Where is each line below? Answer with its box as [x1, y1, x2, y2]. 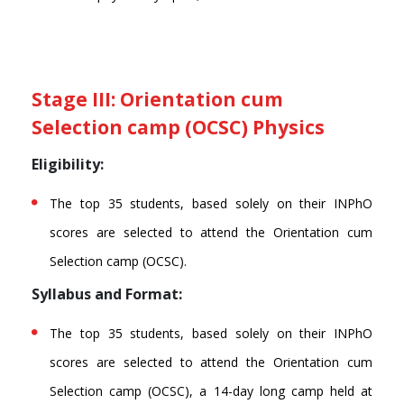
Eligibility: [32, 154, 104, 175]
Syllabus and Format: [32, 284, 182, 305]
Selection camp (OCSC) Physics [32, 115, 325, 141]
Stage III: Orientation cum [32, 87, 283, 113]
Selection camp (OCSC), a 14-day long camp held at [50, 382, 372, 400]
